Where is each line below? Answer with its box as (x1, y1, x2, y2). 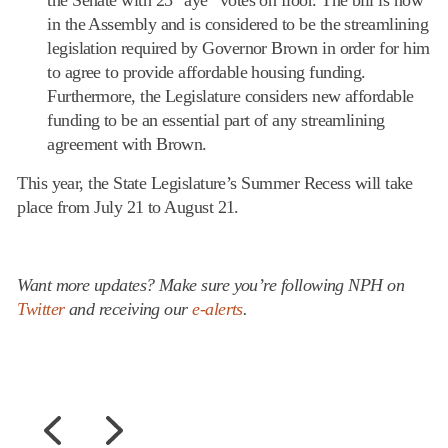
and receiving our (64, 298, 193, 319)
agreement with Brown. (47, 133, 207, 154)
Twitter (17, 298, 65, 319)
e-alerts (192, 298, 243, 319)
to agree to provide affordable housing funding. (47, 61, 366, 82)
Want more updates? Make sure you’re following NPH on (17, 274, 405, 295)
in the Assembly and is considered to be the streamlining (47, 13, 428, 34)
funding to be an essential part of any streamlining (47, 109, 385, 130)
